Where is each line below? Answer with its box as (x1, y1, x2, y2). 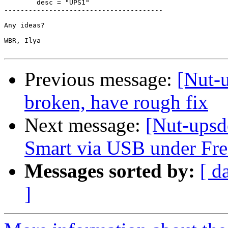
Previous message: (24, 68, 177, 91)
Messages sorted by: (24, 160, 195, 182)
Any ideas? (4, 21, 45, 30)
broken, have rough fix (24, 91, 208, 113)
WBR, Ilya (4, 37, 41, 45)
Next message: (24, 114, 146, 136)
